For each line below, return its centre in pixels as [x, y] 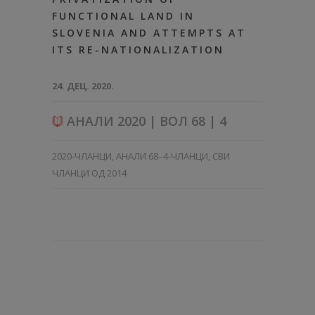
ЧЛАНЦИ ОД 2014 [89, 173]
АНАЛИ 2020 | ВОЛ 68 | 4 [145, 121]
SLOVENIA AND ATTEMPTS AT [149, 32]
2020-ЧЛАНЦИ [82, 156]
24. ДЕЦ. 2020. [83, 85]
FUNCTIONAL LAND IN [123, 15]
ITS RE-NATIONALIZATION [138, 49]
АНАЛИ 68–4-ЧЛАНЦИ [162, 156]
